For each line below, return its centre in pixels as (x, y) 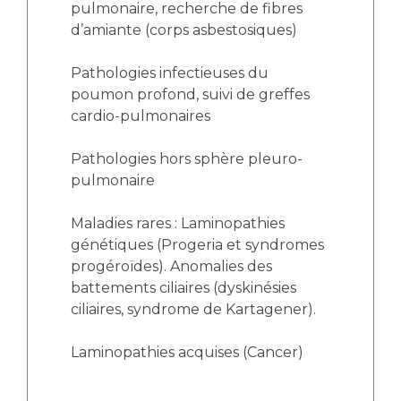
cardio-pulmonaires (141, 116)
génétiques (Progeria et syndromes (197, 245)
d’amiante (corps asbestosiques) (184, 30)
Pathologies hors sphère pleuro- (187, 159)
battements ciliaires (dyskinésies (183, 288)
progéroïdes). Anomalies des (171, 266)
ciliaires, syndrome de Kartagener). (193, 309)
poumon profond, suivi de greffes (190, 94)
